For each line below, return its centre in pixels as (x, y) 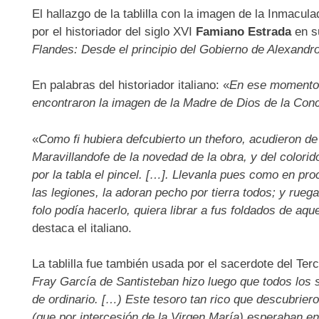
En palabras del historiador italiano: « (130, 85)
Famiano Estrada (243, 31)
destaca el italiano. (82, 228)
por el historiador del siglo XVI (114, 31)
